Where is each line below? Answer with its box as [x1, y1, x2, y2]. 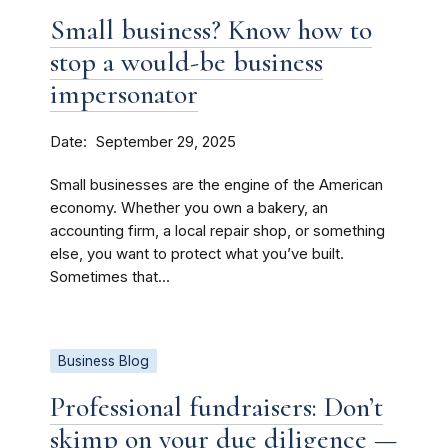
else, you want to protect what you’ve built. [50, 245, 344, 263]
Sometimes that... [50, 268, 170, 286]
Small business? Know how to [50, 13, 372, 47]
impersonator [50, 77, 198, 111]
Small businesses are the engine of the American [50, 176, 383, 194]
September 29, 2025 [96, 133, 236, 151]
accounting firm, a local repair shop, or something [50, 222, 385, 240]
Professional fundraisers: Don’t [50, 390, 383, 424]
